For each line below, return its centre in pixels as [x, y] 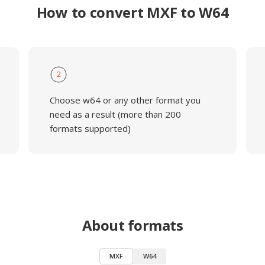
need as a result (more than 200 [115, 114]
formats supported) [90, 128]
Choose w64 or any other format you [125, 100]
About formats [132, 225]
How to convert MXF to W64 [132, 12]
